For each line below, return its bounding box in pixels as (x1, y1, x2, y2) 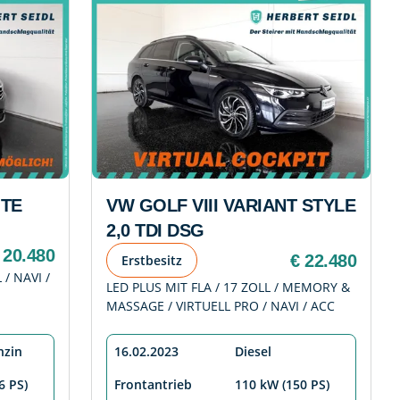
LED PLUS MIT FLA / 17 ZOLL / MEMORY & (106, 279, 350, 296)
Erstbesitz (121, 252, 182, 270)
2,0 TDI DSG (106, 221, 204, 241)
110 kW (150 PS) (235, 376, 329, 394)
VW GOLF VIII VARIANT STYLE (106, 196, 355, 216)
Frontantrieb (114, 376, 192, 394)
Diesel (235, 343, 271, 361)
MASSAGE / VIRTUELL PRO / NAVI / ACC (106, 297, 335, 315)
